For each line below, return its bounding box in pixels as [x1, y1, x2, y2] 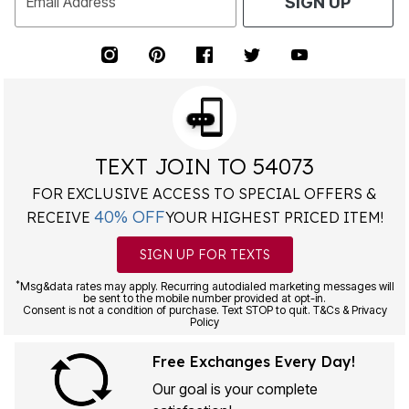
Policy [190, 315, 219, 330]
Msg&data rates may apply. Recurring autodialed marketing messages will [19, 279, 394, 294]
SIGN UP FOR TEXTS [139, 246, 270, 264]
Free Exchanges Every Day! [152, 352, 355, 372]
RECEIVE [26, 208, 94, 227]
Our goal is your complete [152, 380, 318, 399]
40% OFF [93, 206, 165, 228]
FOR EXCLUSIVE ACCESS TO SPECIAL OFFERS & [32, 184, 377, 204]
